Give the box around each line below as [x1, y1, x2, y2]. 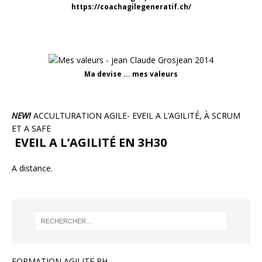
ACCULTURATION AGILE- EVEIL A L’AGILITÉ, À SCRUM [31, 109, 240, 121]
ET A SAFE [12, 122, 51, 134]
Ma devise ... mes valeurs [84, 68, 178, 79]
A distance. [12, 162, 53, 174]
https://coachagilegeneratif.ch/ [71, 1, 191, 12]
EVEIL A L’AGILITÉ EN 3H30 [12, 134, 167, 150]
